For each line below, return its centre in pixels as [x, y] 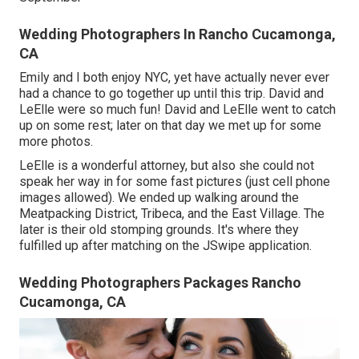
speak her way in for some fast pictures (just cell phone [175, 181]
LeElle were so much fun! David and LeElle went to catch [177, 109]
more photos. [56, 141]
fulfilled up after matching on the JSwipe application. [165, 245]
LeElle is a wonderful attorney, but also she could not [167, 165]
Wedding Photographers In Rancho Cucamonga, [177, 34]
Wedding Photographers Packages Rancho [160, 282]
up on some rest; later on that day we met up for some [170, 125]
